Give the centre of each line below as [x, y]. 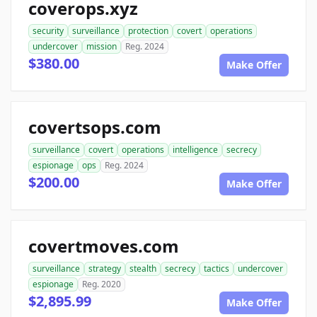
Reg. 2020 [102, 284]
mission [102, 47]
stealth [143, 269]
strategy [105, 269]
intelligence [195, 150]
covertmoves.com [104, 246]
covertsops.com [95, 127]
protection [148, 31]
